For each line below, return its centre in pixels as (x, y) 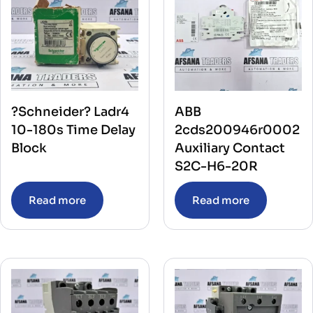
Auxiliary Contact (230, 148)
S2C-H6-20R (216, 167)
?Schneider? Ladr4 (70, 112)
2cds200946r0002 (237, 130)
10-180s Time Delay (73, 130)
